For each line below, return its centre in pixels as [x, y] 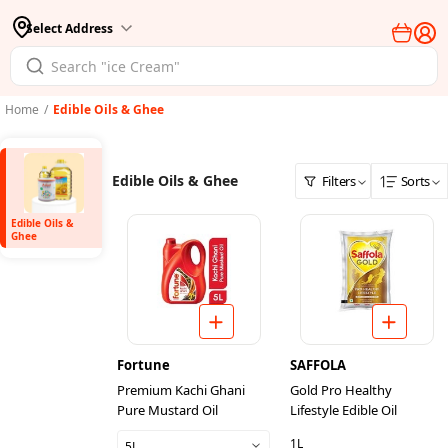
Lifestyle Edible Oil [343, 410]
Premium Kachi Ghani [181, 390]
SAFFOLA [318, 365]
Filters [338, 180]
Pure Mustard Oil [167, 410]
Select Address [69, 28]
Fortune [143, 365]
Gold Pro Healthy [341, 390]
